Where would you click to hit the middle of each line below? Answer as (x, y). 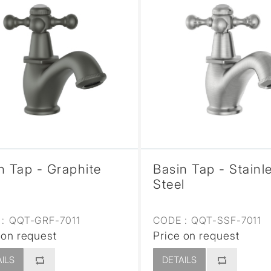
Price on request (196, 236)
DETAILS (180, 260)
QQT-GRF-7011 (43, 220)
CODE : (170, 220)
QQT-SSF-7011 (225, 220)
